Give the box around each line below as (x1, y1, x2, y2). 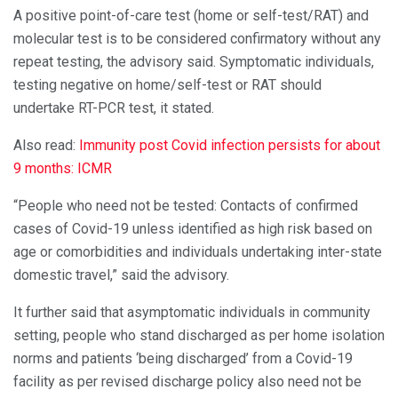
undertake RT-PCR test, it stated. (13, 99, 214, 116)
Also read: (13, 136, 76, 154)
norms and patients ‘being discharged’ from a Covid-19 (13, 349, 353, 367)
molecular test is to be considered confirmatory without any (13, 29, 381, 47)
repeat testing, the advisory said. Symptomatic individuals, (13, 52, 374, 70)
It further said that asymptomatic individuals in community (13, 303, 370, 321)
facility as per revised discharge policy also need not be (13, 372, 362, 390)
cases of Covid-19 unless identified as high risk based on (13, 219, 372, 237)
